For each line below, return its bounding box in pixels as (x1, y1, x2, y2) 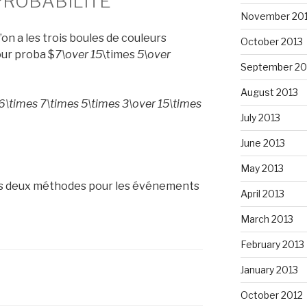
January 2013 (240, 263, 298, 275)
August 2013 (240, 86, 298, 98)
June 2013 (240, 136, 285, 149)
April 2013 (240, 187, 284, 199)
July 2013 (240, 111, 280, 123)
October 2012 (240, 288, 303, 301)
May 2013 (240, 162, 284, 174)
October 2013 (240, 35, 303, 47)
